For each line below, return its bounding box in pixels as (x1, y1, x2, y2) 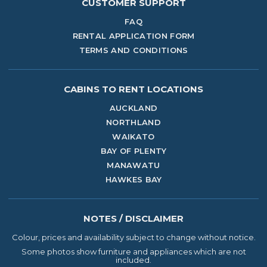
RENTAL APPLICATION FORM (72, 31, 195, 41)
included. (116, 255, 151, 265)
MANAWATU (107, 160, 160, 170)
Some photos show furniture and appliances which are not (21, 247, 246, 256)
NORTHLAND (106, 117, 161, 127)
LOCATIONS (145, 83, 203, 95)
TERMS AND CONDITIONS (79, 45, 188, 55)
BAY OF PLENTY (100, 146, 167, 156)
